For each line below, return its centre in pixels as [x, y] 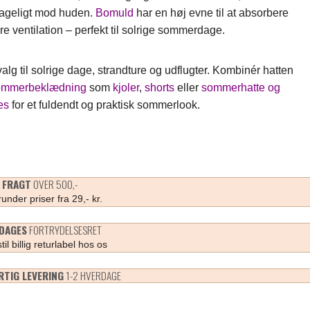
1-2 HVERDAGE [92, 275]
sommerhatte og [240, 87]
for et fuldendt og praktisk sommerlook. [104, 104]
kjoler [126, 87]
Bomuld [114, 12]
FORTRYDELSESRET [64, 229]
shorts [159, 87]
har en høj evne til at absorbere [211, 12]
